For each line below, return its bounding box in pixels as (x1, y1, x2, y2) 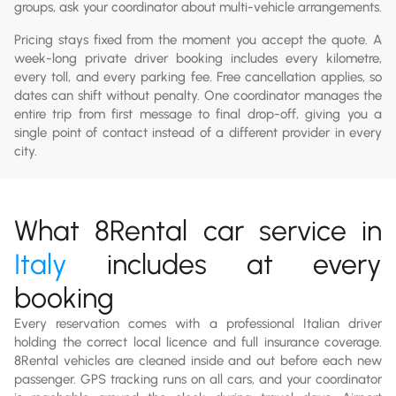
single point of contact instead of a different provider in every (14, 124, 382, 141)
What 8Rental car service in (14, 213, 382, 247)
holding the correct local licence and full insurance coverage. (14, 333, 382, 350)
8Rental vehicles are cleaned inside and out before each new (14, 352, 382, 369)
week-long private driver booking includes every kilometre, (14, 49, 382, 66)
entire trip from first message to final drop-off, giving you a (14, 105, 382, 122)
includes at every (107, 247, 382, 281)
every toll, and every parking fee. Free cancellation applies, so (14, 68, 382, 85)
